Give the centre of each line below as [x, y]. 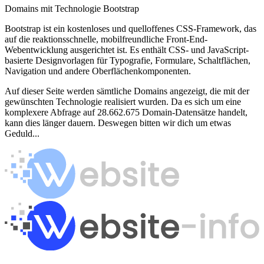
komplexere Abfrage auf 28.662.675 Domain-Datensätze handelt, [126, 113]
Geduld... [22, 134]
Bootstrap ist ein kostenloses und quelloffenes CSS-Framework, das [131, 29]
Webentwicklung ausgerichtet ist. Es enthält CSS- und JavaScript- [127, 50]
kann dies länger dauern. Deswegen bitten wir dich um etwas [118, 123]
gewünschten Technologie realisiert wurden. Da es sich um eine [123, 102]
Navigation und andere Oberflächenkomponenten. [98, 71]
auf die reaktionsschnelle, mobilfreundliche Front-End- [106, 39]
